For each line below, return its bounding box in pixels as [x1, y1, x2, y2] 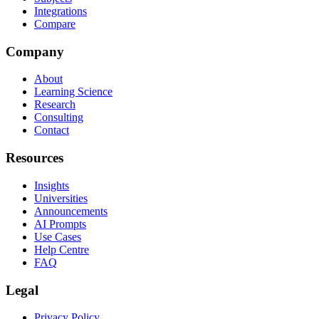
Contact [34, 124, 69, 137]
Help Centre [34, 243, 89, 256]
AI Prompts [34, 217, 86, 230]
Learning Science [34, 85, 113, 98]
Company [6, 43, 64, 59]
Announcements [34, 204, 108, 217]
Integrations [34, 5, 87, 18]
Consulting [34, 111, 83, 124]
